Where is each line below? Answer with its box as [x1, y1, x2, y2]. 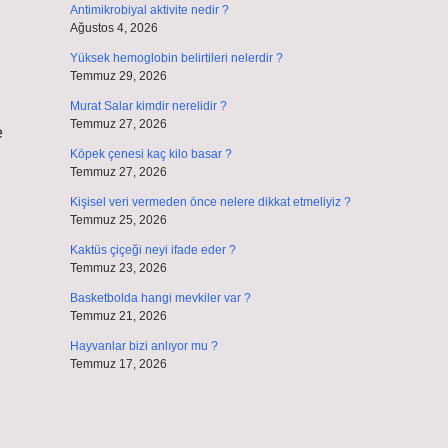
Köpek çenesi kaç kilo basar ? [69, 147, 232, 161]
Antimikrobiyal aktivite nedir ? [69, 3, 229, 17]
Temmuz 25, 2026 [69, 213, 167, 227]
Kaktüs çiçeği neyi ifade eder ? [69, 243, 236, 257]
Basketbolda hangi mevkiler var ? [69, 291, 251, 305]
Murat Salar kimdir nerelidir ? [69, 99, 227, 113]
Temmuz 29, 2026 [69, 69, 167, 83]
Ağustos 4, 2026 [69, 21, 158, 35]
